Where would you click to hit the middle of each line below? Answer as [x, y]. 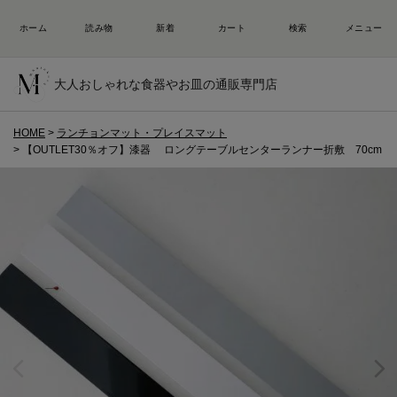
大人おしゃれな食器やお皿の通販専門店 [166, 84]
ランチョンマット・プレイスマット [142, 132]
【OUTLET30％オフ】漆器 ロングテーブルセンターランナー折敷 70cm [202, 149]
